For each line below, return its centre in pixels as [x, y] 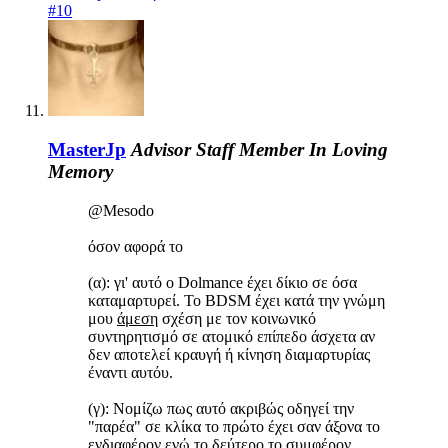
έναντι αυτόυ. [130, 372]
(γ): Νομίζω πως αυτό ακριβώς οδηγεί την [221, 408]
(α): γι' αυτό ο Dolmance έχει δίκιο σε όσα [222, 282]
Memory [80, 171]
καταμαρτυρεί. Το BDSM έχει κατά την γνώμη [236, 300]
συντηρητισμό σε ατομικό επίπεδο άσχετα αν [231, 336]
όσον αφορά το [135, 246]
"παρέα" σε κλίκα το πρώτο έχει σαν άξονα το [234, 426]
